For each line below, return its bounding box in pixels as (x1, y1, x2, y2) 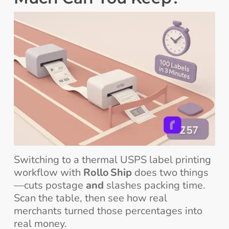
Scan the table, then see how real (13, 191, 167, 205)
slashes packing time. (103, 178, 205, 193)
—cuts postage (13, 178, 86, 193)
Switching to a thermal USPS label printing (13, 153, 211, 167)
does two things (131, 166, 209, 180)
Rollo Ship (83, 166, 132, 180)
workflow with (13, 166, 83, 180)
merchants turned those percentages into (13, 204, 202, 218)
